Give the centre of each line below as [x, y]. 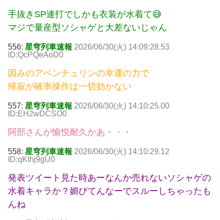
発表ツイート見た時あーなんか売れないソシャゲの [110, 178]
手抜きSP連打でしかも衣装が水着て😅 [85, 14]
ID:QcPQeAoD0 [36, 55]
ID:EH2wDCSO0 [37, 114]
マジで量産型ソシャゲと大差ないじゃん [87, 28]
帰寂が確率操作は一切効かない [70, 87]
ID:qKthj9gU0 [31, 160]
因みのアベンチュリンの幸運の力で [79, 73]
